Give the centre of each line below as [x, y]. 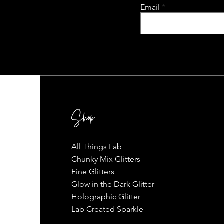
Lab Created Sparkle [107, 209]
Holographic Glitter [106, 197]
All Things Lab [96, 147]
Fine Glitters [93, 172]
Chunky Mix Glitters [106, 159]
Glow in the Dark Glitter [113, 184]
